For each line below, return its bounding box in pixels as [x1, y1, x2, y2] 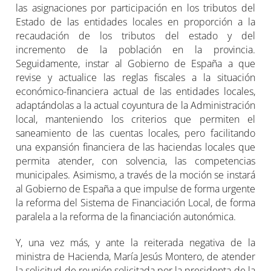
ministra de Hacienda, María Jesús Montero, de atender [16, 250, 255, 264]
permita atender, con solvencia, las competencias [16, 154, 255, 168]
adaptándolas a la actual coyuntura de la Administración [16, 99, 255, 113]
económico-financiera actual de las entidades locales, [16, 85, 255, 99]
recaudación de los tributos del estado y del [16, 29, 255, 43]
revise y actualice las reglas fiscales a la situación [16, 71, 255, 85]
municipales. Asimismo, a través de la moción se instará [16, 168, 255, 182]
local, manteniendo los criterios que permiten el [16, 113, 255, 126]
